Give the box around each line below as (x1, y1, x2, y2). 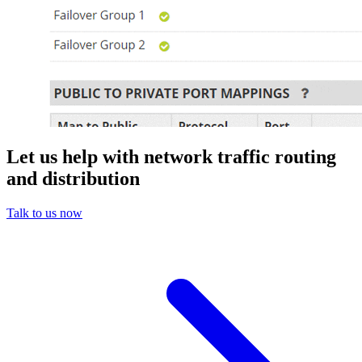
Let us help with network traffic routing (6, 145, 336, 167)
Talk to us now (6, 205, 82, 220)
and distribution (6, 167, 140, 189)
